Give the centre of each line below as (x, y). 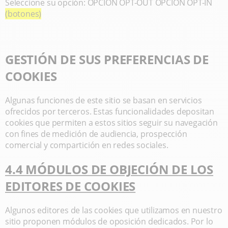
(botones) (23, 14)
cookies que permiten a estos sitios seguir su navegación (111, 123)
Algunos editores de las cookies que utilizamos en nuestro (114, 210)
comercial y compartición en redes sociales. (87, 145)
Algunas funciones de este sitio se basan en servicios (104, 100)
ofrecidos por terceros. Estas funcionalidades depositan (110, 111)
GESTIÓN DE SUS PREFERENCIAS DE (107, 59)
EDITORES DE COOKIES (70, 186)
